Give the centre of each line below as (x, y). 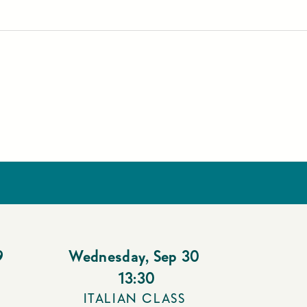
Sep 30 (176, 256)
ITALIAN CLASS (134, 298)
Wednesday (107, 256)
